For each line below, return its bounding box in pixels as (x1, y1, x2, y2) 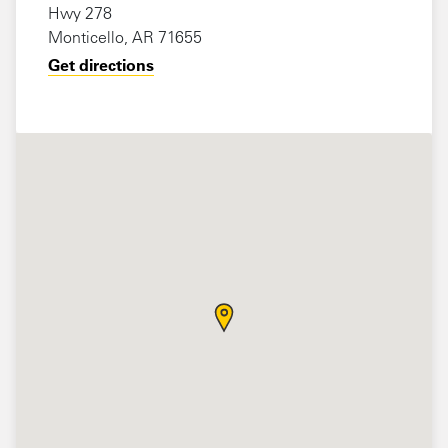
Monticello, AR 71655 (48, 26, 202, 47)
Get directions (48, 54, 154, 75)
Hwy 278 (48, 2, 112, 23)
